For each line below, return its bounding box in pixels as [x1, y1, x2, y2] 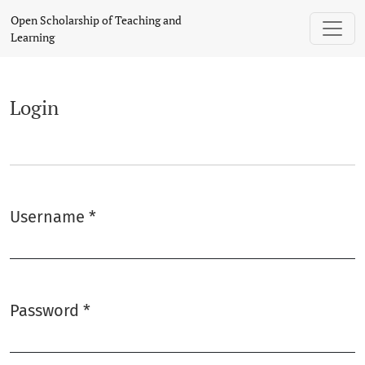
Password [10, 301, 83, 320]
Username [10, 207, 89, 226]
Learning [11, 29, 55, 45]
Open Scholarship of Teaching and [11, 12, 182, 28]
